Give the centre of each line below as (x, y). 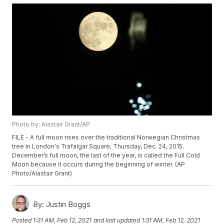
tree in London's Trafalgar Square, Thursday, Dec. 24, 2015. (98, 146)
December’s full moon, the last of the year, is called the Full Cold (106, 155)
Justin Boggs (67, 204)
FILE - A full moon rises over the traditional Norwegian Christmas (106, 137)
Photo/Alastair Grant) (42, 173)
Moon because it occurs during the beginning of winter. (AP (99, 164)
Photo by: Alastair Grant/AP (51, 124)
